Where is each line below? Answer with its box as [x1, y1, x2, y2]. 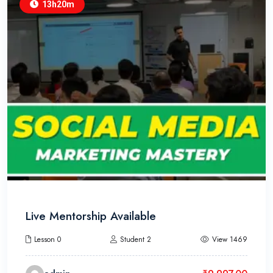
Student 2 [120, 233, 151, 245]
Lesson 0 [34, 233, 61, 245]
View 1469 [212, 233, 247, 245]
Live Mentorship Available [26, 207, 156, 224]
